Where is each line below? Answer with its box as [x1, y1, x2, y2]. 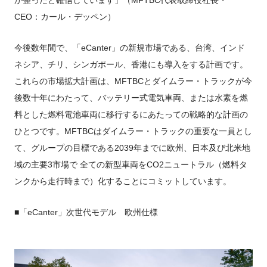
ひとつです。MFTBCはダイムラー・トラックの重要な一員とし [14, 126, 252, 136]
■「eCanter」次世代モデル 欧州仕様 [14, 207, 158, 217]
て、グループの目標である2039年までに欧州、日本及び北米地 [14, 142, 250, 153]
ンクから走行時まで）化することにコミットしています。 [14, 176, 231, 186]
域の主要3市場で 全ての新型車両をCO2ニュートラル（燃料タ [14, 159, 247, 169]
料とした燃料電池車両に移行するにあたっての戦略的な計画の [14, 109, 248, 119]
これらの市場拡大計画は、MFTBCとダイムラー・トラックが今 [14, 76, 252, 86]
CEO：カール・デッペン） [14, 11, 116, 21]
